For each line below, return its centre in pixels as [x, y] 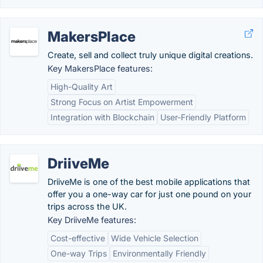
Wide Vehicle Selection [155, 238]
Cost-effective [78, 238]
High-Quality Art [82, 87]
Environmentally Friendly [159, 253]
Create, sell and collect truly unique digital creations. [150, 55]
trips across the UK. [87, 206]
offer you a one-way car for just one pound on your [149, 194]
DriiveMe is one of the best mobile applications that [149, 182]
